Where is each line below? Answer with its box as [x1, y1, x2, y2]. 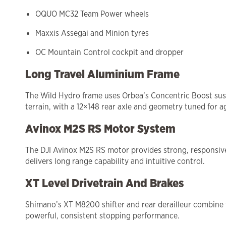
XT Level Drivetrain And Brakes [25, 175, 184, 191]
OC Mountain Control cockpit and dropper [35, 47, 184, 58]
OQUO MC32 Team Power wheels [35, 9, 149, 20]
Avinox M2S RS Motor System [25, 121, 176, 137]
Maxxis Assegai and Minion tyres [35, 28, 149, 39]
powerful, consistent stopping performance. [25, 210, 180, 221]
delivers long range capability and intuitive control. [25, 156, 205, 167]
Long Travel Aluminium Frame [25, 66, 180, 82]
